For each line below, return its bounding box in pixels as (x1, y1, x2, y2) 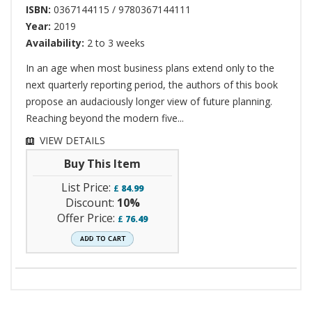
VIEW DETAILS (40, 133, 105, 147)
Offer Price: (57, 210, 118, 226)
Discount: (65, 194, 117, 210)
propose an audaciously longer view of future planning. (26, 94, 272, 108)
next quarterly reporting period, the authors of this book (26, 77, 278, 91)
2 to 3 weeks (87, 36, 145, 49)
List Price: (61, 179, 114, 195)
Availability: (26, 36, 87, 49)
